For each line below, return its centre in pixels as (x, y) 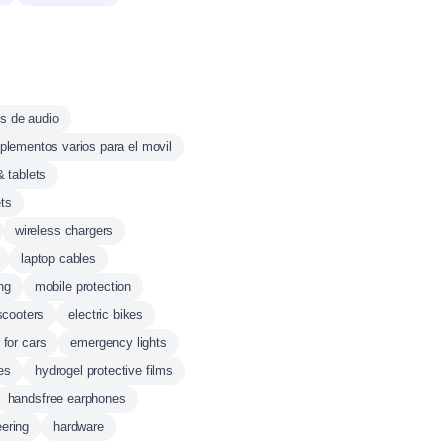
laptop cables (58, 258)
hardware (78, 426)
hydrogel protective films (104, 370)
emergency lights (118, 342)
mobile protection (83, 286)
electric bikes (106, 314)
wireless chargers (64, 230)
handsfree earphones (66, 398)
